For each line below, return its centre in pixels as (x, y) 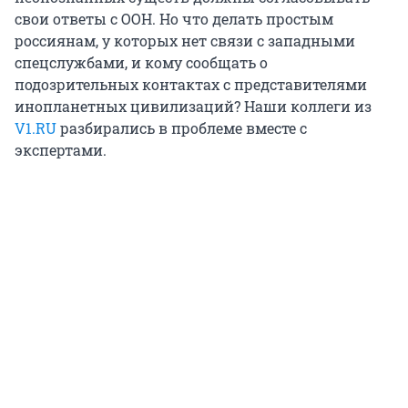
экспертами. (61, 150)
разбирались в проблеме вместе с (182, 128)
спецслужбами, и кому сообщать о (141, 63)
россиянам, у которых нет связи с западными (185, 41)
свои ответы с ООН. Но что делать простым (174, 19)
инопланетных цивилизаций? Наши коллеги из (193, 107)
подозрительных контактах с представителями (191, 85)
